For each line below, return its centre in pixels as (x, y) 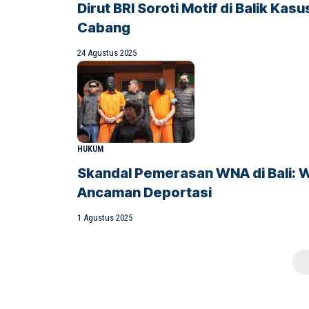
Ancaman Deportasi (144, 192)
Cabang (104, 27)
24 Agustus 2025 (107, 52)
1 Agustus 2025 (105, 217)
